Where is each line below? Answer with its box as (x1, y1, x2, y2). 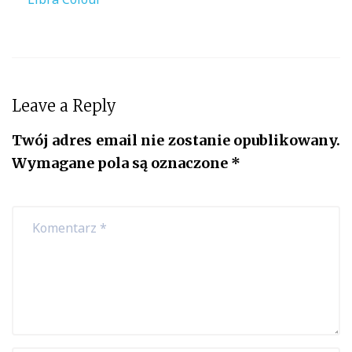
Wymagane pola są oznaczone (12, 153, 231, 172)
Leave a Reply (12, 95, 116, 115)
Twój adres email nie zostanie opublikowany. (12, 130, 340, 149)
